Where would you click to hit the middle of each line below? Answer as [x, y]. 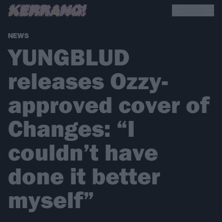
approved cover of [109, 105]
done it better [84, 176]
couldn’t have [83, 152]
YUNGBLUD [69, 57]
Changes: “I [71, 128]
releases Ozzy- [88, 81]
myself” [51, 200]
